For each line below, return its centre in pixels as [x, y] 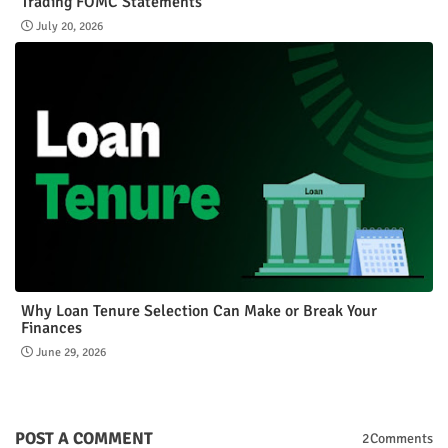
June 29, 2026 [71, 352]
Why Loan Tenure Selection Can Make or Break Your [199, 310]
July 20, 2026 [69, 26]
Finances [51, 327]
